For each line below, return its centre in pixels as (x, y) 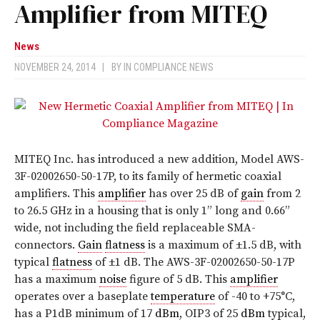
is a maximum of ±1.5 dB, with (223, 245)
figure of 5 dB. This (178, 280)
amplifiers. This (56, 194)
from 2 (282, 194)
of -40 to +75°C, (255, 297)
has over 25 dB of (193, 194)
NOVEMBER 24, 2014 (58, 67)
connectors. (46, 245)
